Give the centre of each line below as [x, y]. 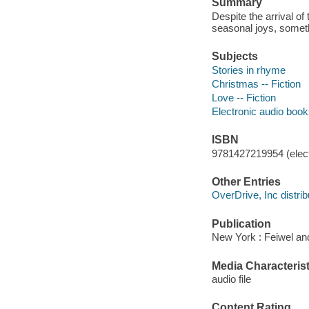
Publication [241, 223]
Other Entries [246, 181]
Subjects [235, 57]
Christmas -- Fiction [256, 83]
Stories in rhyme [248, 70]
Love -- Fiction [243, 97]
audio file [231, 279]
